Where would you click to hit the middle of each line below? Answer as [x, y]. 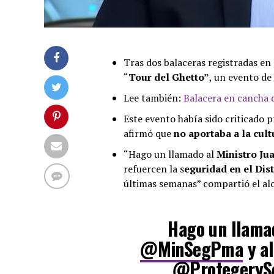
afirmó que [147, 133]
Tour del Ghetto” [169, 77]
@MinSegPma [192, 248]
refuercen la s [154, 168]
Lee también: [154, 98]
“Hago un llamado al [169, 154]
